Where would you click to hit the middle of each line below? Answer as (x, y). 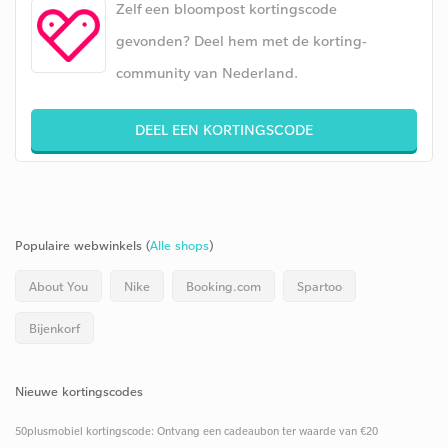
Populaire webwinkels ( (82, 245)
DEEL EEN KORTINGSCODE (224, 129)
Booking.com (223, 286)
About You (58, 286)
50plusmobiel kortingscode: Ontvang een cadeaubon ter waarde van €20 (196, 431)
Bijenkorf (54, 328)
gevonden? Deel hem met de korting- (241, 40)
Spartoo (319, 286)
